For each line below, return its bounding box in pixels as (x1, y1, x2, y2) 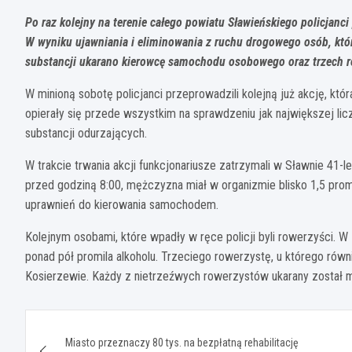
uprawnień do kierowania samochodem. (25, 196, 218, 212)
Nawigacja (24, 309, 148, 339)
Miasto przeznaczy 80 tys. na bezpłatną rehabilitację (65, 335, 299, 349)
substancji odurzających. (25, 125, 150, 141)
